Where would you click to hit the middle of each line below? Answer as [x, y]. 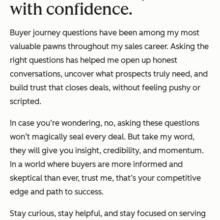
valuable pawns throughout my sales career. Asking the [109, 47]
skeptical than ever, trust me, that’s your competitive [105, 178]
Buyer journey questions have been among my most [105, 33]
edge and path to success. [57, 192]
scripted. [26, 102]
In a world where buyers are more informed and [96, 165]
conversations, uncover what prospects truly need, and [109, 74]
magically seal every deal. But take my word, [113, 137]
